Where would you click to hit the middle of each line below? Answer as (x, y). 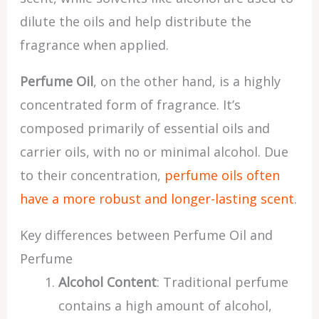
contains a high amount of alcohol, (165, 305)
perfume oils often (222, 175)
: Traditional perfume (222, 282)
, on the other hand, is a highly (187, 81)
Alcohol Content (107, 282)
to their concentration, (92, 175)
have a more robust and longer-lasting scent (157, 199)
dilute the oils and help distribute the (135, 21)
